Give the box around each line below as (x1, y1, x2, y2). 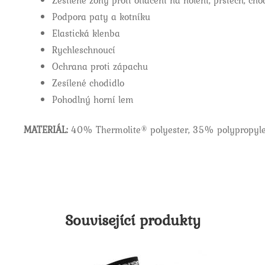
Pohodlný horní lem (52, 92, 134, 107)
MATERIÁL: (24, 122, 69, 137)
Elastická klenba (52, 26, 121, 41)
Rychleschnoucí (52, 43, 116, 57)
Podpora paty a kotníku (52, 9, 151, 24)
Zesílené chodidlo (52, 76, 125, 91)
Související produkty (64, 208, 201, 231)
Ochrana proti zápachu (52, 59, 148, 74)
